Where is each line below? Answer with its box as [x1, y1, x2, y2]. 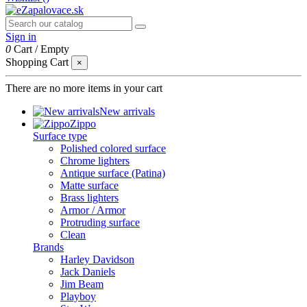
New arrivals [99, 106, 155, 117]
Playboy [60, 291, 96, 302]
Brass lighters [60, 192, 119, 204]
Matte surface [60, 180, 119, 191]
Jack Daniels [60, 266, 115, 278]
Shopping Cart [5, 56, 69, 68]
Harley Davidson [60, 254, 134, 265]
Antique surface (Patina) [60, 167, 165, 179]
